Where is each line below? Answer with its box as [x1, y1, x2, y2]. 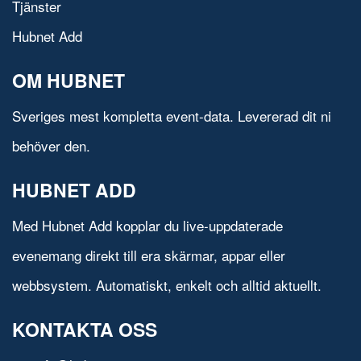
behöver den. [12, 135, 90, 156]
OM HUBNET [12, 67, 125, 94]
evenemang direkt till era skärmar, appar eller [12, 245, 285, 266]
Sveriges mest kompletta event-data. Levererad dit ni [12, 106, 331, 127]
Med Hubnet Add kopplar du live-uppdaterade [12, 215, 283, 236]
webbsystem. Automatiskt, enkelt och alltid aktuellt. [12, 275, 322, 296]
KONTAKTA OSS [12, 316, 157, 343]
